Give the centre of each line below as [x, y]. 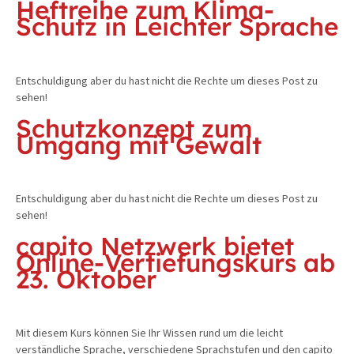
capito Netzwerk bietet [155, 245]
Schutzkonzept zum [134, 128]
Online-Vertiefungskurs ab [175, 262]
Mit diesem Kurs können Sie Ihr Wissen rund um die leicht [149, 333]
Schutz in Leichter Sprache [177, 26]
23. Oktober [86, 279]
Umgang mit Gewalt [139, 144]
